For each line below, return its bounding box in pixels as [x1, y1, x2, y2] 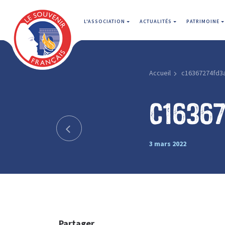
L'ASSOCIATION [84, 18, 127, 25]
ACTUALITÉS [140, 18, 173, 25]
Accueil [149, 68, 171, 77]
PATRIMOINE [186, 18, 221, 25]
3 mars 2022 [149, 139, 186, 148]
